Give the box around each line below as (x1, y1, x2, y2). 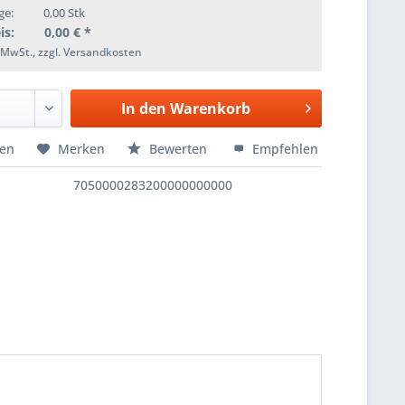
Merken (58, 140, 106, 157)
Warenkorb (169, 99, 250, 118)
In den (120, 99, 166, 118)
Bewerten (146, 140, 212, 157)
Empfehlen (249, 140, 319, 157)
